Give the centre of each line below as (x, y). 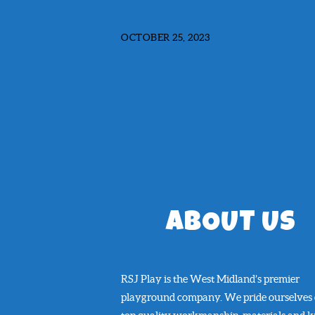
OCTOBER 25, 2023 (165, 38)
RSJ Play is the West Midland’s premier (210, 278)
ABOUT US (231, 225)
